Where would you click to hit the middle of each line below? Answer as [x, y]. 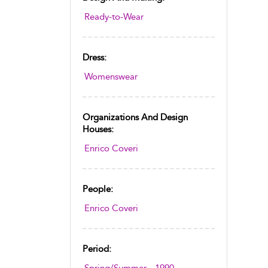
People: [98, 189]
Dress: [95, 57]
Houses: [98, 129]
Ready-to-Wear [114, 17]
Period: [97, 249]
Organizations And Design [135, 117]
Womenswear [111, 77]
